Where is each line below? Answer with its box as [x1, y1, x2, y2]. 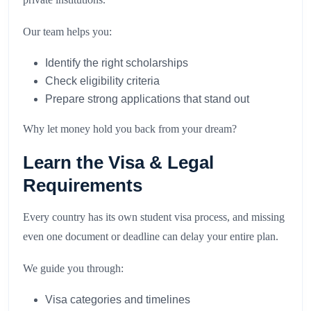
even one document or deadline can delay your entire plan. [23, 230, 278, 243]
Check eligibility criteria [45, 75, 160, 87]
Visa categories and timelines [45, 294, 190, 306]
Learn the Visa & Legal [23, 152, 214, 174]
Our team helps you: [23, 26, 112, 38]
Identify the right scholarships [45, 57, 188, 69]
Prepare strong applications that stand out [45, 93, 249, 106]
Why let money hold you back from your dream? [23, 123, 237, 135]
